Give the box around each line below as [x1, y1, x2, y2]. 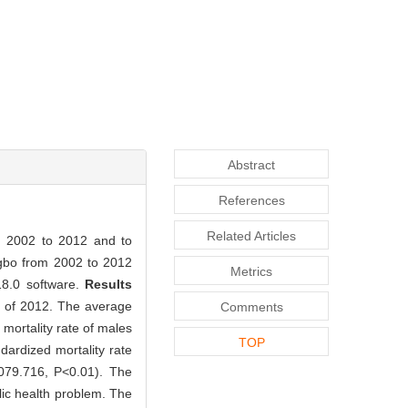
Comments [219, 299, 283, 314]
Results [85, 276, 132, 291]
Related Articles [207, 228, 296, 243]
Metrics [230, 263, 272, 279]
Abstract [228, 157, 275, 172]
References [218, 192, 285, 208]
